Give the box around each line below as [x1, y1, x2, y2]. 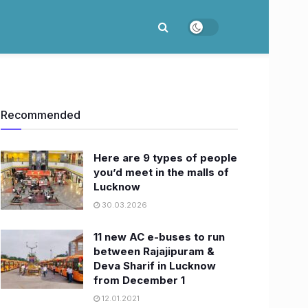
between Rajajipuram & [93, 245, 214, 258]
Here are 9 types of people [93, 151, 237, 164]
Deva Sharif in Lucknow [93, 259, 216, 272]
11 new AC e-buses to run [93, 230, 225, 243]
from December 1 [93, 274, 185, 287]
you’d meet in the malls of [93, 166, 229, 179]
